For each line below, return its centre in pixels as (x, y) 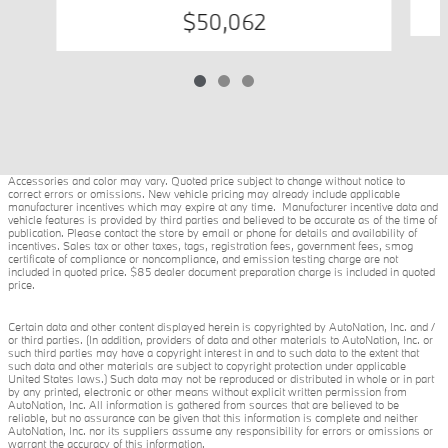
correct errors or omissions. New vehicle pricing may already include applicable (204, 193)
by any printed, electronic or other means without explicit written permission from (207, 391)
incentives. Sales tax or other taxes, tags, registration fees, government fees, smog (210, 245)
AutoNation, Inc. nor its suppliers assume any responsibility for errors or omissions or (220, 430)
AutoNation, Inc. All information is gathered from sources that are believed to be (203, 404)
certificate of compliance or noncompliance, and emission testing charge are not (203, 258)
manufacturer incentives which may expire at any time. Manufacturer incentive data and (223, 206)
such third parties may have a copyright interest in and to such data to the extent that (213, 352)
